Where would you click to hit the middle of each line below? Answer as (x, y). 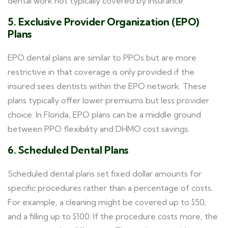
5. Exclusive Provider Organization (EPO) (104, 22)
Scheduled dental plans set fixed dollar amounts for (105, 174)
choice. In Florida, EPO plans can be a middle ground (104, 115)
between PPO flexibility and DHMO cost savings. (99, 129)
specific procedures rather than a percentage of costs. (110, 188)
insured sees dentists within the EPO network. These (107, 86)
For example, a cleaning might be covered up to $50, (107, 202)
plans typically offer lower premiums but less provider (108, 100)
